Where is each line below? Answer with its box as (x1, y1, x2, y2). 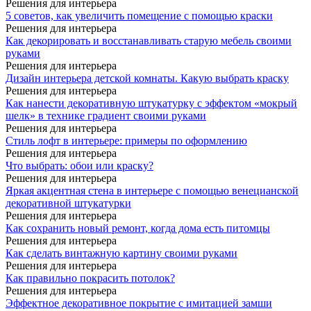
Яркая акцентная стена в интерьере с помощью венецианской (6, 184, 299, 196)
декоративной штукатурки (6, 196, 131, 209)
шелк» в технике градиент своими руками (6, 109, 206, 121)
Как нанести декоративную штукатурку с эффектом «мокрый (6, 96, 297, 109)
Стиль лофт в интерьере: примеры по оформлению (6, 134, 247, 146)
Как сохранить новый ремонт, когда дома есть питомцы (6, 221, 270, 234)
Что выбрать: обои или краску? (6, 159, 153, 171)
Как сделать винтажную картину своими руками (6, 246, 237, 259)
